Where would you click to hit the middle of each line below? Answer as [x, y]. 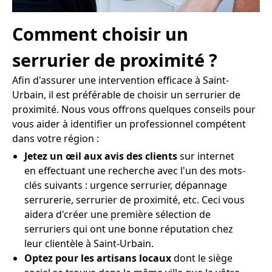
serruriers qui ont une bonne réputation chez [129, 229]
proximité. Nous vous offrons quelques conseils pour [134, 110]
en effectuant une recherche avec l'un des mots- [135, 171]
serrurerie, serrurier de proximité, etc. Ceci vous [134, 200]
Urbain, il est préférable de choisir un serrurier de [126, 95]
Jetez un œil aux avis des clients [101, 156]
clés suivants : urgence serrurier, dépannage [126, 185]
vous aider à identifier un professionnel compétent [129, 124]
